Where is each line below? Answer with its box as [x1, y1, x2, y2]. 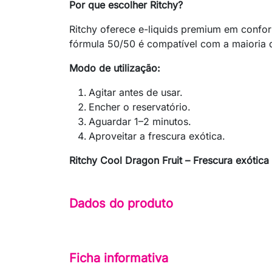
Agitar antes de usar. [89, 86, 183, 99]
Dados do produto [69, 195, 173, 211]
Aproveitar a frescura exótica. [89, 130, 225, 143]
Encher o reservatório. [89, 101, 191, 114]
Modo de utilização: [69, 62, 160, 75]
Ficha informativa [69, 251, 168, 266]
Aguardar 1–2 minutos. [89, 115, 191, 128]
